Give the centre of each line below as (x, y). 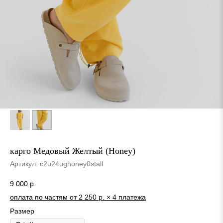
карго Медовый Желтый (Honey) (73, 151)
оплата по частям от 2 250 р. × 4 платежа (78, 197)
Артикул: (25, 164)
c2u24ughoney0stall (71, 164)
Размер (22, 211)
